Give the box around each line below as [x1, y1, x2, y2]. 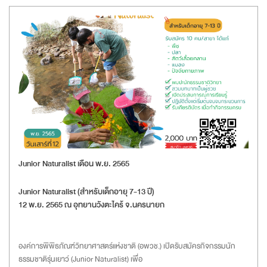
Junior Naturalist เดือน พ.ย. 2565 [18, 156, 129, 170]
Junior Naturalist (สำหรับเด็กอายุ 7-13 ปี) [18, 184, 154, 198]
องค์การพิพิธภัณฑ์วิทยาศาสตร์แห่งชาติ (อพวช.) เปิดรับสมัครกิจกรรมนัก [18, 239, 235, 253]
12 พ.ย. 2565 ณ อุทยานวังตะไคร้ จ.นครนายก [18, 197, 164, 212]
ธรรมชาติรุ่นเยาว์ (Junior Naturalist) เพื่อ [18, 252, 142, 266]
